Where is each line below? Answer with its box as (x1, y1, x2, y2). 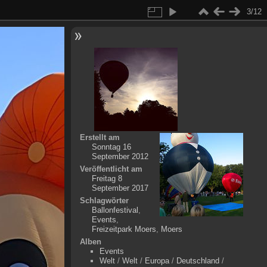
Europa (144, 256, 169, 265)
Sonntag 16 (91, 142, 131, 151)
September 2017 (91, 184, 148, 193)
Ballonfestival (91, 206, 138, 215)
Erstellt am (79, 133, 120, 142)
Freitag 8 (91, 174, 122, 183)
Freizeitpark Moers (91, 225, 156, 234)
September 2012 (91, 152, 148, 161)
